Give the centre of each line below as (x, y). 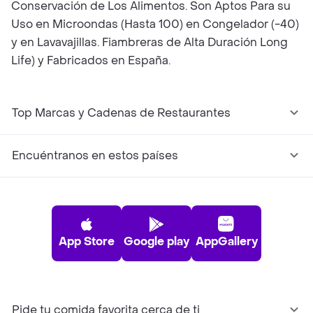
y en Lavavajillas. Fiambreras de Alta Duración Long (150, 42)
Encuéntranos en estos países (95, 155)
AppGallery (226, 241)
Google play (156, 241)
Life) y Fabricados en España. (91, 60)
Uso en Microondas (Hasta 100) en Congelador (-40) (155, 24)
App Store (87, 241)
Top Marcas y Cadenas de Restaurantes (121, 113)
